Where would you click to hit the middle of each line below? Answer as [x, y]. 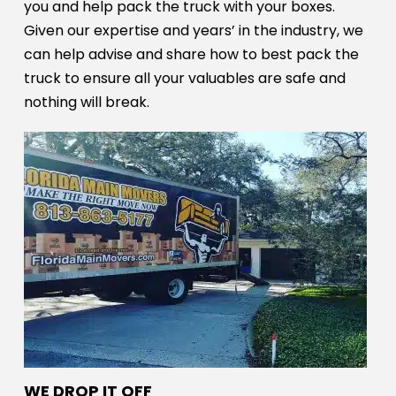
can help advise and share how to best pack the [191, 55]
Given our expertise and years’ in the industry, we [193, 31]
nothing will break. [86, 103]
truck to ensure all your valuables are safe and [184, 79]
